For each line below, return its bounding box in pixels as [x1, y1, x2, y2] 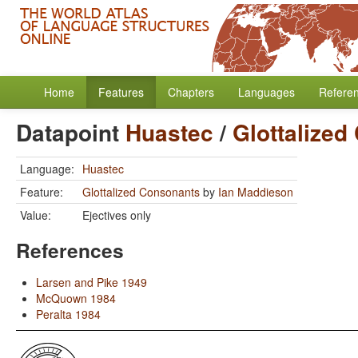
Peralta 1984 [36, 306, 101, 322]
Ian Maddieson [218, 184, 293, 200]
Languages [238, 84, 295, 100]
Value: [20, 207, 51, 223]
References [16, 236, 124, 265]
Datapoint [16, 116, 125, 149]
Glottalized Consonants [82, 184, 200, 200]
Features [98, 84, 144, 100]
